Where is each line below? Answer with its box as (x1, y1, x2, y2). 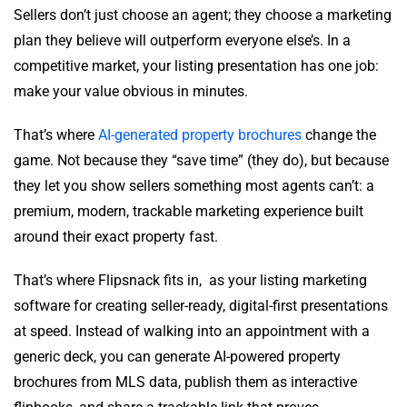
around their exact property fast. (14, 228, 218, 245)
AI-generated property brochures (98, 126, 302, 144)
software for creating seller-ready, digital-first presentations (14, 297, 388, 314)
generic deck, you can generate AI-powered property (14, 348, 341, 365)
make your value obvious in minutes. (14, 83, 248, 100)
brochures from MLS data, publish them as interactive (14, 373, 357, 391)
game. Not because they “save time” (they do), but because (14, 152, 389, 169)
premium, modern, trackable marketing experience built (14, 203, 363, 220)
